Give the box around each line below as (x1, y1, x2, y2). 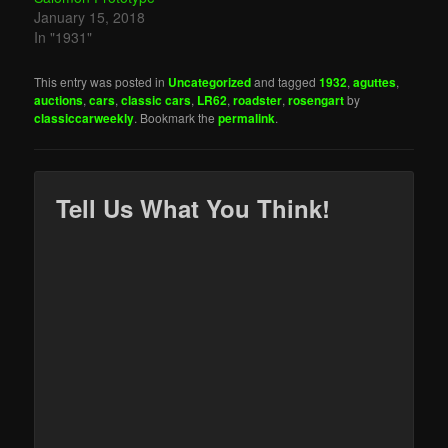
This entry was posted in (34, 73, 169, 91)
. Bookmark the (134, 109, 219, 127)
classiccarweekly (34, 109, 135, 128)
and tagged (251, 73, 320, 91)
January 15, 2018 (34, 7, 146, 28)
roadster (233, 91, 283, 110)
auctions (34, 91, 84, 110)
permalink (218, 109, 276, 128)
